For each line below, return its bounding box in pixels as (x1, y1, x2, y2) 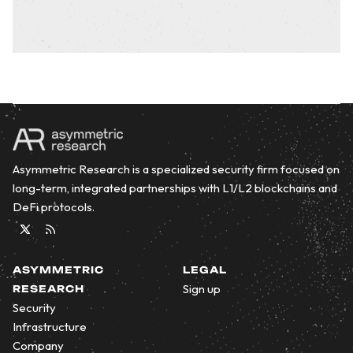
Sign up (183, 281, 221, 296)
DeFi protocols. (13, 199, 95, 214)
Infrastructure (13, 318, 87, 334)
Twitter (18, 236, 54, 251)
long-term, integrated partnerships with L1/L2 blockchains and (13, 180, 337, 195)
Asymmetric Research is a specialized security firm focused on (13, 161, 340, 176)
